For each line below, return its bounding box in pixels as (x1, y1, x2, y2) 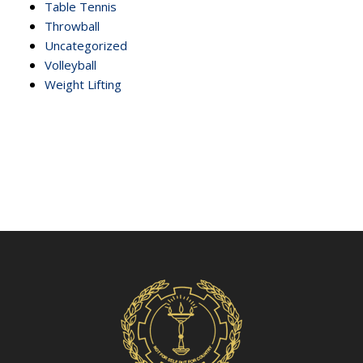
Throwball (45, 17, 100, 34)
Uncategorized (45, 36, 127, 53)
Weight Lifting (45, 75, 122, 92)
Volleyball (45, 56, 96, 73)
